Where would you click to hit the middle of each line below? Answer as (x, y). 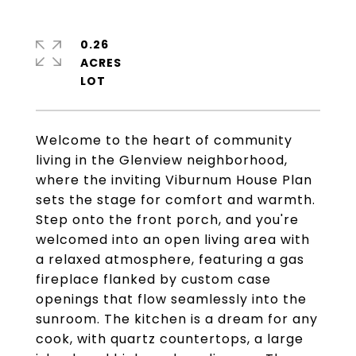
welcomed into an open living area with (173, 240)
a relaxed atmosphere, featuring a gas (170, 259)
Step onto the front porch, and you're (167, 220)
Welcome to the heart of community (164, 140)
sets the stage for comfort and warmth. (176, 200)
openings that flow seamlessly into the (171, 299)
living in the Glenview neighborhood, (162, 160)
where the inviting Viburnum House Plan (174, 180)
